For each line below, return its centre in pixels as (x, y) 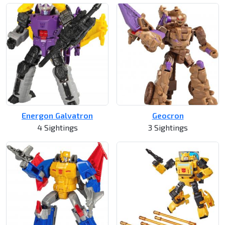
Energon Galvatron (57, 116)
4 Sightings (57, 128)
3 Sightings (168, 128)
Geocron (168, 116)
